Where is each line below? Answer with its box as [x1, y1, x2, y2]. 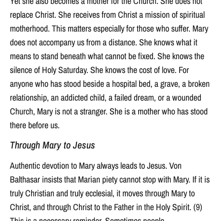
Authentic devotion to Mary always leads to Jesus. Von [10, 159, 182, 172]
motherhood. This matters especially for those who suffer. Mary [10, 22, 208, 35]
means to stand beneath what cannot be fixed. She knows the [10, 49, 204, 62]
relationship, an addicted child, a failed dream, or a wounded [10, 91, 201, 104]
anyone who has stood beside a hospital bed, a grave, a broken [10, 77, 210, 90]
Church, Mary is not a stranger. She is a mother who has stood [10, 105, 208, 117]
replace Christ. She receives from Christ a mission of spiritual [10, 8, 205, 21]
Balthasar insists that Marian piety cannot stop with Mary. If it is [10, 173, 210, 186]
